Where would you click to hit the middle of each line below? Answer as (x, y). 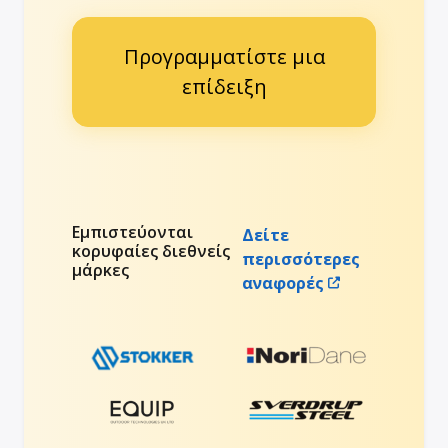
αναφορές (283, 282)
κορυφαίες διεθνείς (151, 250)
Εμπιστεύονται (132, 231)
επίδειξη (224, 86)
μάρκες (100, 269)
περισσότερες (301, 258)
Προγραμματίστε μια (224, 56)
